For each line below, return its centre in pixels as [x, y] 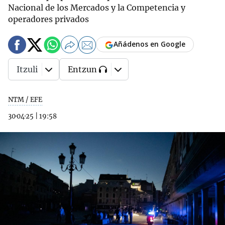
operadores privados [48, 19]
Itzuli [27, 69]
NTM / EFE [25, 100]
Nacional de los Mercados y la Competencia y [97, 8]
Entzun [82, 69]
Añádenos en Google [149, 44]
